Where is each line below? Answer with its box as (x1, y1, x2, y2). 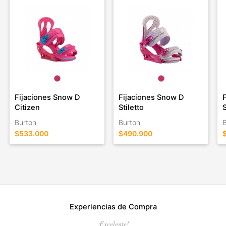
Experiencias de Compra (69, 202, 157, 211)
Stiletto (119, 103, 144, 112)
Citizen (14, 103, 40, 112)
